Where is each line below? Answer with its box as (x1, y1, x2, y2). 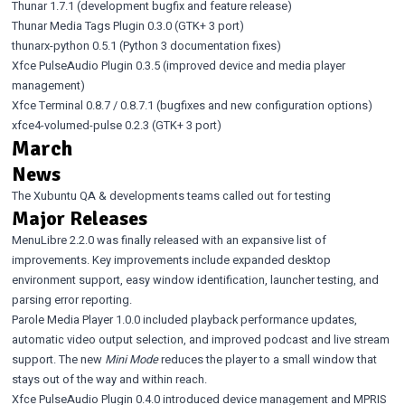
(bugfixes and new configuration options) (153, 97, 372, 114)
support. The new (11, 351, 105, 368)
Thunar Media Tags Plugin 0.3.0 (11, 17, 172, 34)
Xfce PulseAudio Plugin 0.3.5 (11, 57, 160, 74)
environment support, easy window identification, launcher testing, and (11, 271, 379, 288)
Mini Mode (104, 351, 158, 368)
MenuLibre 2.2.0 (11, 231, 94, 249)
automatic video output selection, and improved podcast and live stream (11, 331, 390, 348)
